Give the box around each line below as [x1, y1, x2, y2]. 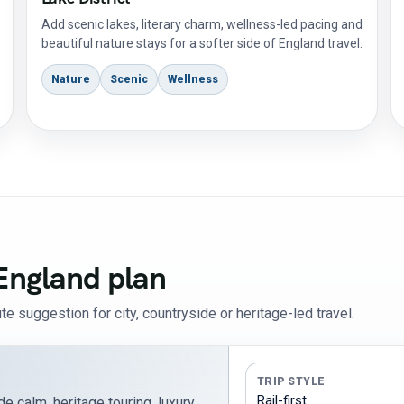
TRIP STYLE [256, 375, 326, 388]
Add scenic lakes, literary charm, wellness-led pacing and [41, 17, 363, 32]
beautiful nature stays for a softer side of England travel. [41, 36, 363, 50]
